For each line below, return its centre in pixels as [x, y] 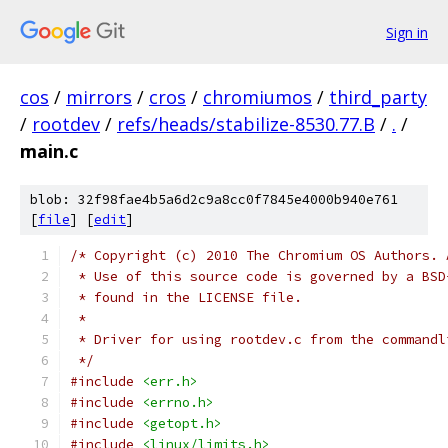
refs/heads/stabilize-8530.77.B [246, 124]
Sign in [407, 32]
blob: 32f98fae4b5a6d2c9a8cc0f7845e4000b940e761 [214, 199]
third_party [378, 97]
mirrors [99, 97]
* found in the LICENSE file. [186, 297]
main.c [49, 151]
